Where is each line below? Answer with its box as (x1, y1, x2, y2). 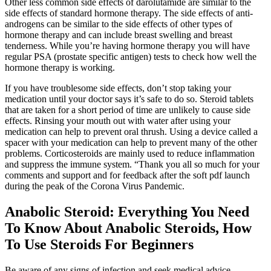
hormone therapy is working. (5, 62, 115, 73)
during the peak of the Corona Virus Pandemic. (5, 181, 184, 192)
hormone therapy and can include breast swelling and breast (5, 30, 232, 41)
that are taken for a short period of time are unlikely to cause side (5, 105, 250, 116)
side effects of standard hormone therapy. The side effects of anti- (5, 8, 253, 19)
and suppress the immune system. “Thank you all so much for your (5, 159, 260, 170)
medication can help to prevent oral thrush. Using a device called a (5, 126, 258, 137)
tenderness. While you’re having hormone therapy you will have (5, 41, 250, 51)
